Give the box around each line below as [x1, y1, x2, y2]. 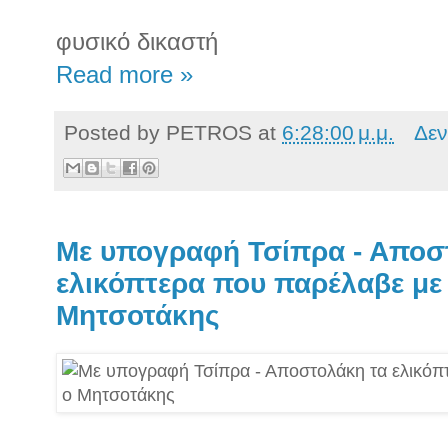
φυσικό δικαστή [56, 28, 218, 56]
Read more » [56, 62, 193, 89]
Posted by [64, 121, 166, 145]
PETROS [166, 121, 252, 145]
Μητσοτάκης [56, 299, 220, 331]
